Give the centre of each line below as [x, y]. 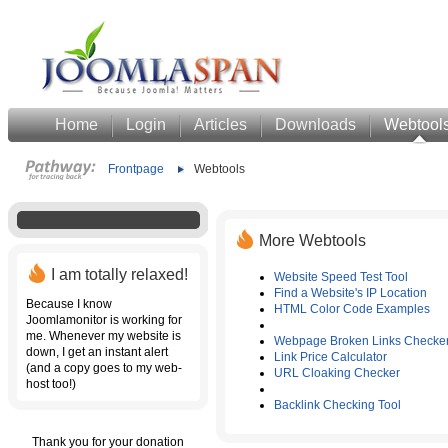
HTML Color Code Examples [352, 309]
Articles [220, 124]
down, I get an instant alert [97, 352]
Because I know [69, 304]
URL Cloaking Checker [337, 373]
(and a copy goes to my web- [104, 368]
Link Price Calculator [330, 357]
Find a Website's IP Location [350, 293]
